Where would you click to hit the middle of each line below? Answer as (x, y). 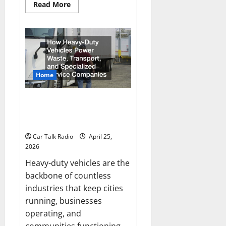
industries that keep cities (74, 188)
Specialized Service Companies (75, 123)
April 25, (100, 137)
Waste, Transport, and (61, 112)
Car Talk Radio (53, 137)
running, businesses (64, 201)
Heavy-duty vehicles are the (77, 163)
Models (83, 39)
